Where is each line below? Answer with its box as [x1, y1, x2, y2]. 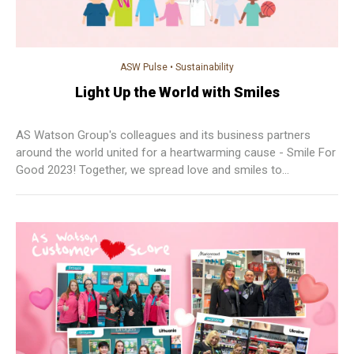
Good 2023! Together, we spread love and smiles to [16, 162, 282, 177]
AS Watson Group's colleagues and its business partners [16, 127, 311, 142]
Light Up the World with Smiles [74, 83, 280, 100]
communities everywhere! [16, 179, 149, 194]
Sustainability [175, 61, 234, 73]
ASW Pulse [120, 61, 168, 73]
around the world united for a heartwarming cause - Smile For [16, 145, 336, 160]
